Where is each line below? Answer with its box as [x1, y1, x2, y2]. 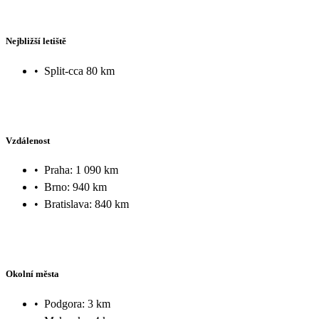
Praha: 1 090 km [44, 164, 118, 177]
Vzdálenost [6, 135, 50, 146]
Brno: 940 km [44, 181, 107, 194]
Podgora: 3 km [44, 297, 110, 310]
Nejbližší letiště [6, 36, 66, 47]
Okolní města [6, 268, 59, 280]
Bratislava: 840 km [44, 198, 129, 211]
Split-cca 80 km [44, 64, 115, 77]
